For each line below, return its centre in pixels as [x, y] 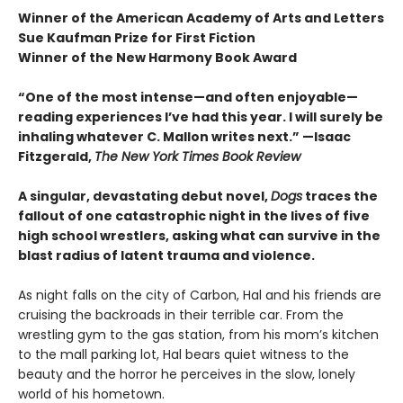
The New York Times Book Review [197, 157]
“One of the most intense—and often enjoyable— [188, 97]
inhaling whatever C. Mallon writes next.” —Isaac [184, 137]
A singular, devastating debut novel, [144, 196]
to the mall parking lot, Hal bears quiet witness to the [184, 354]
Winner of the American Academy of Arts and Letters [201, 18]
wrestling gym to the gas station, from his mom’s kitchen [198, 335]
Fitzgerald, [56, 157]
